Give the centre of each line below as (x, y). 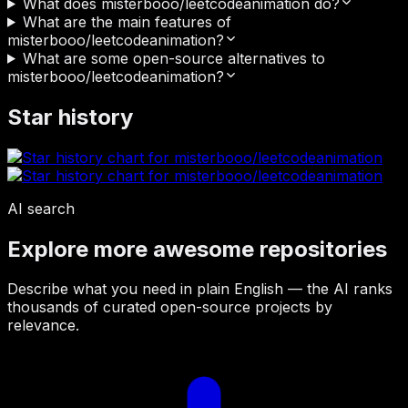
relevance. (43, 326)
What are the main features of (127, 21)
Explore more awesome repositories (197, 249)
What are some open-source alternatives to (173, 58)
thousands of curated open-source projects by (170, 307)
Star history (70, 117)
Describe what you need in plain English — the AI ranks (200, 289)
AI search (41, 208)
